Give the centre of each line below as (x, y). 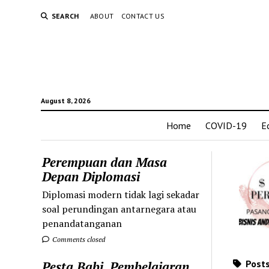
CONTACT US (143, 16)
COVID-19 (226, 125)
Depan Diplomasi (91, 176)
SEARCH (65, 16)
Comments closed (78, 239)
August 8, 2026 (65, 100)
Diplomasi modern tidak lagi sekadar (121, 194)
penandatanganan (82, 223)
